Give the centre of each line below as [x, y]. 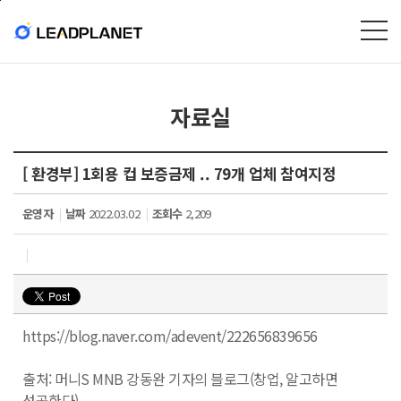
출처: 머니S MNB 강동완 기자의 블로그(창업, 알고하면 [180, 379]
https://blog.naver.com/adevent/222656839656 [170, 336]
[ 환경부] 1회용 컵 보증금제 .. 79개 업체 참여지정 [179, 173]
